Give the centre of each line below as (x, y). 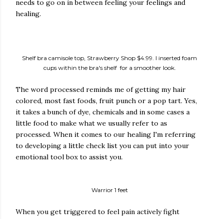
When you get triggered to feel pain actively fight (98, 212)
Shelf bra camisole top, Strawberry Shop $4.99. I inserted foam (109, 58)
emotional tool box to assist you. (69, 157)
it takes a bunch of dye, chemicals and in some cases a (103, 112)
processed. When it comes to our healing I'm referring (106, 134)
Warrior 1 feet (109, 190)
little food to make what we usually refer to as (91, 123)
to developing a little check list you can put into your (102, 146)
